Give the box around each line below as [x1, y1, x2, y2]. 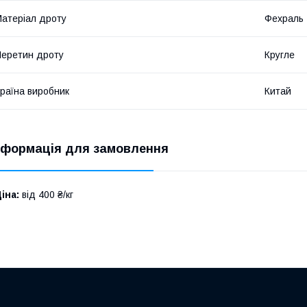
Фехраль [265, 13, 304, 25]
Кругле [265, 49, 295, 61]
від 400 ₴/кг [19, 189, 73, 201]
